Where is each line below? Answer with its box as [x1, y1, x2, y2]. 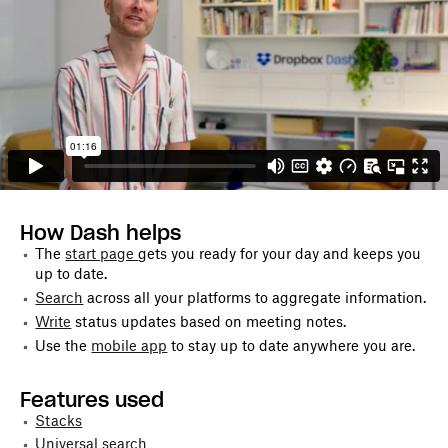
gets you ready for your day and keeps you [138, 245, 422, 263]
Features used [19, 386, 164, 412]
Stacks [35, 411, 83, 429]
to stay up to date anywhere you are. [167, 337, 416, 355]
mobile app [91, 337, 168, 355]
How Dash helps [19, 220, 181, 246]
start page [65, 245, 139, 263]
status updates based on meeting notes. [71, 313, 347, 331]
